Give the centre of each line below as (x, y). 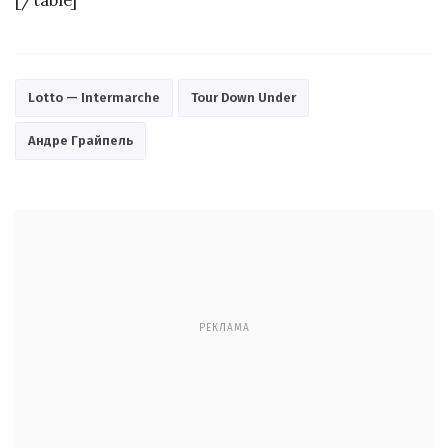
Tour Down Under (243, 98)
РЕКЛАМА (224, 327)
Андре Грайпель (80, 141)
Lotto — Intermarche (94, 98)
